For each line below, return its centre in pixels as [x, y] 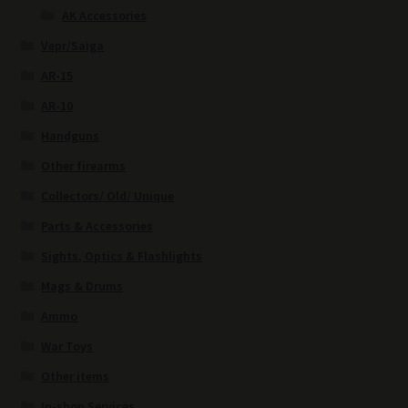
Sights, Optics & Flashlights [122, 256]
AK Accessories [104, 16]
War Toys [67, 347]
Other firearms [84, 166]
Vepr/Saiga [73, 46]
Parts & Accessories [97, 226]
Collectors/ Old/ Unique [108, 196]
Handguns [71, 136]
